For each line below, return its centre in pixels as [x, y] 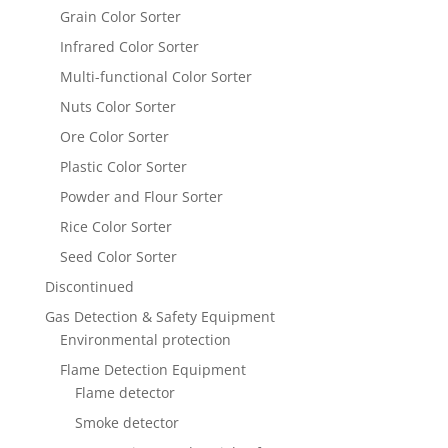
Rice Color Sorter [115, 227]
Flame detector [124, 393]
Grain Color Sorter [120, 17]
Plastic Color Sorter [123, 167]
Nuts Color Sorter [117, 107]
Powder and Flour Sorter [141, 197]
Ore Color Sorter [114, 137]
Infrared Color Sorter [129, 47]
